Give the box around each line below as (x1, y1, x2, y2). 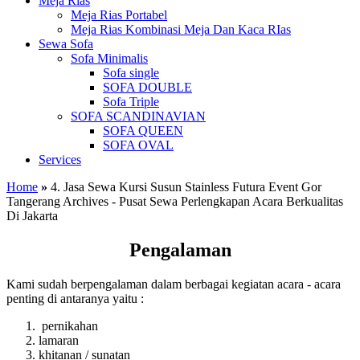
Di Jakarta (6, 209, 58, 223)
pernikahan (39, 318, 101, 333)
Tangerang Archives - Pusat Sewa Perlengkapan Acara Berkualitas (6, 194, 343, 208)
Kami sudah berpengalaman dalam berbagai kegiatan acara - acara (6, 276, 341, 291)
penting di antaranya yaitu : (6, 291, 147, 305)
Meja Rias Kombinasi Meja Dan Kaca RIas (71, 22, 291, 36)
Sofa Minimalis (71, 51, 148, 65)
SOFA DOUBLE (103, 80, 192, 94)
